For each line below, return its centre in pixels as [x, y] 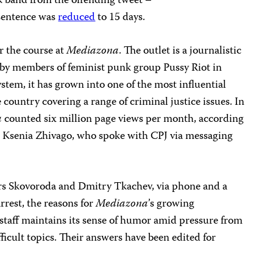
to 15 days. [120, 17]
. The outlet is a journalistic [180, 51]
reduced [77, 17]
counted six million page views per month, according [123, 119]
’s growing [172, 204]
